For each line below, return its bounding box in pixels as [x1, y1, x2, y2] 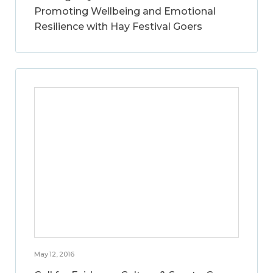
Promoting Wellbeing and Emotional [34, 5, 216, 18]
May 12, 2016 [34, 250, 74, 259]
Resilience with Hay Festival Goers [34, 21, 202, 33]
